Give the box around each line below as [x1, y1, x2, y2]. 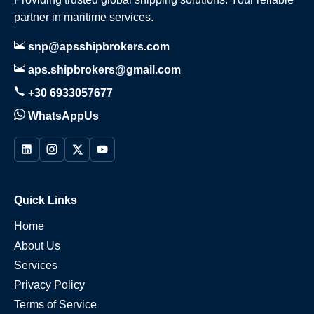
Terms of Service [14, 299, 97, 311]
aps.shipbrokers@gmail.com [25, 64, 181, 76]
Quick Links [14, 194, 77, 207]
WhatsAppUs [25, 110, 99, 123]
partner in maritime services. [14, 11, 153, 24]
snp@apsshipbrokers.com [25, 41, 170, 53]
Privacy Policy [14, 279, 85, 292]
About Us [14, 240, 60, 252]
